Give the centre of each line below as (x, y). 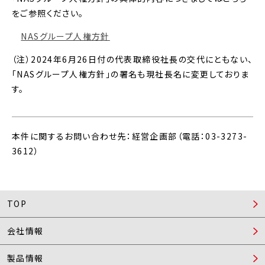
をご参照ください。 (48, 13)
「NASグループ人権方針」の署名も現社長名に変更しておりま (131, 74)
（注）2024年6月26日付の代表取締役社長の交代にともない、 (132, 59)
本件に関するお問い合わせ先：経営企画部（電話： (109, 136)
